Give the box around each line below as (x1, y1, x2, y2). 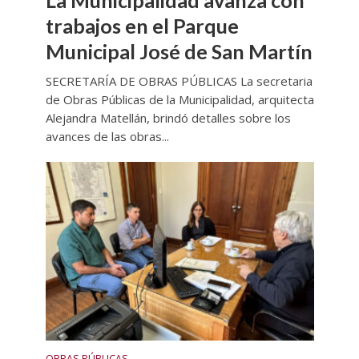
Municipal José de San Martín (45, 38, 313, 63)
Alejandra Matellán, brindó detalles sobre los (45, 109, 291, 126)
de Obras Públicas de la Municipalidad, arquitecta (45, 91, 314, 107)
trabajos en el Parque (45, 13, 239, 38)
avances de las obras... (45, 127, 169, 144)
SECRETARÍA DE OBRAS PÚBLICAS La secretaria (45, 72, 313, 89)
